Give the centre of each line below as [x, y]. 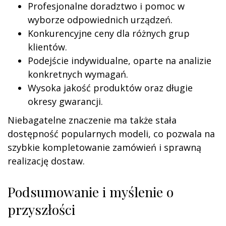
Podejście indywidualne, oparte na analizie [120, 60]
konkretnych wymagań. [78, 74]
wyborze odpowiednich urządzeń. [100, 19]
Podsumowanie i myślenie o [91, 191]
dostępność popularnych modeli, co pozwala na [111, 133]
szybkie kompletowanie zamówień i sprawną [104, 147]
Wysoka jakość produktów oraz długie [110, 88]
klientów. [47, 47]
